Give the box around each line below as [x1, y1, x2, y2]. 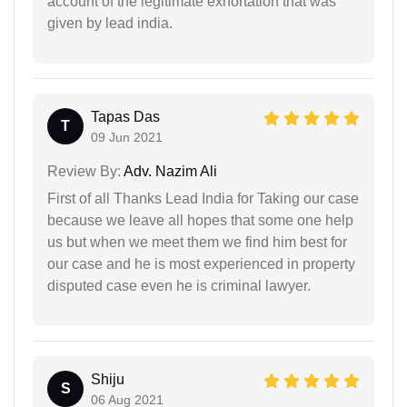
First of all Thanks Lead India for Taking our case [47, 191, 359, 207]
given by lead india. [47, 15, 173, 32]
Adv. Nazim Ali [121, 164, 217, 180]
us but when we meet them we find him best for [47, 234, 347, 251]
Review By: [47, 164, 121, 180]
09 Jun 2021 [91, 130, 163, 145]
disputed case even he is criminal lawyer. [47, 278, 311, 294]
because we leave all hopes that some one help [47, 213, 353, 229]
